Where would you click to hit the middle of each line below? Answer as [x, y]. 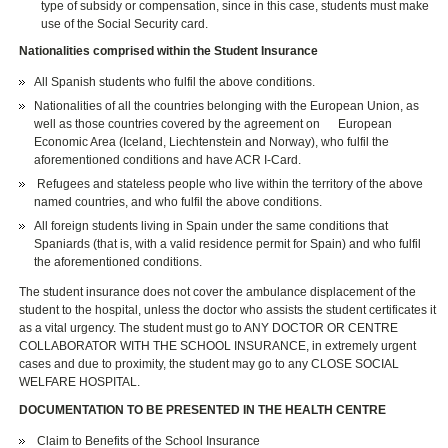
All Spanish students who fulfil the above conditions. [175, 82]
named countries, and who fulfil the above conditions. [178, 202]
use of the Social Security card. [125, 24]
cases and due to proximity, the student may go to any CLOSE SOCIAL [209, 364]
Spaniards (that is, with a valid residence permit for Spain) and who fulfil [228, 244]
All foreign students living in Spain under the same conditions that [211, 226]
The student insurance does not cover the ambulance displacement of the [218, 292]
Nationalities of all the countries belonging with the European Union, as [227, 106]
